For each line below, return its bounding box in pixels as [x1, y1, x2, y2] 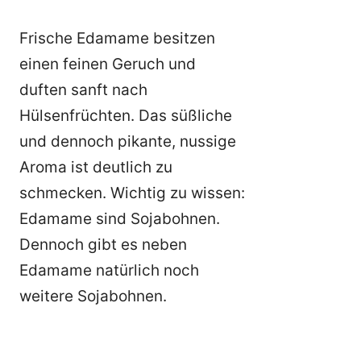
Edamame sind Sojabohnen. [19, 210, 220, 229]
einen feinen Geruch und [19, 55, 196, 74]
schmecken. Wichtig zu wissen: [19, 184, 245, 203]
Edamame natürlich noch [19, 261, 199, 280]
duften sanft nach [19, 81, 147, 100]
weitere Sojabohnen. [19, 287, 167, 306]
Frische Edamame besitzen [19, 29, 215, 48]
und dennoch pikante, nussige [19, 132, 236, 151]
